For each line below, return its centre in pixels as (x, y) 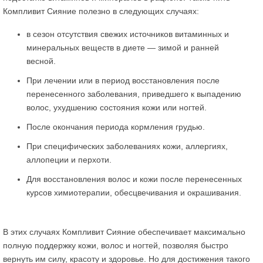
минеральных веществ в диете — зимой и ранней (123, 48)
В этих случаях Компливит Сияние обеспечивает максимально (124, 232)
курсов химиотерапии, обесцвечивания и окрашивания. (134, 193)
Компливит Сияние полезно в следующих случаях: (101, 11)
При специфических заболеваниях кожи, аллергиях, (127, 146)
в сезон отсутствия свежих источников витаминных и (128, 34)
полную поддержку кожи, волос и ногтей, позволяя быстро (116, 245)
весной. (41, 61)
